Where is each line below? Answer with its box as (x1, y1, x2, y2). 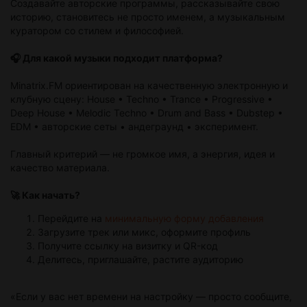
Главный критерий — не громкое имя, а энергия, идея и (10, 148, 275, 160)
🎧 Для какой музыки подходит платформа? (10, 52, 223, 64)
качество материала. (10, 162, 110, 174)
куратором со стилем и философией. (10, 25, 184, 37)
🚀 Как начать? (10, 189, 80, 201)
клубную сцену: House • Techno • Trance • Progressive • (10, 93, 273, 106)
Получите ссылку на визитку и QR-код (38, 240, 218, 252)
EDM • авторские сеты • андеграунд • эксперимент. (10, 121, 258, 133)
